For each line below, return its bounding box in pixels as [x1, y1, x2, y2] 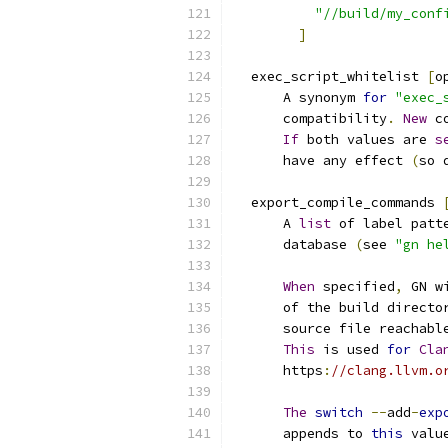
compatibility [235, 110, 387, 127]
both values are [299, 131, 435, 148]
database [235, 236, 355, 253]
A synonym [235, 89, 363, 106]
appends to [235, 425, 371, 442]
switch [315, 404, 363, 421]
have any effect [235, 152, 411, 169]
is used [315, 341, 387, 358]
